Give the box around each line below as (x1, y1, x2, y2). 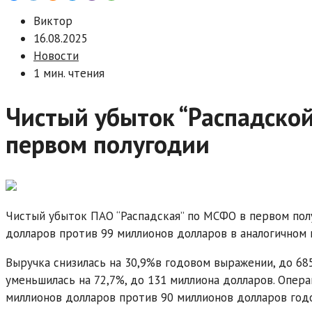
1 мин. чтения (33, 65, 104, 81)
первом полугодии (6, 127, 210, 160)
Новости (33, 48, 79, 64)
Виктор (33, 13, 72, 29)
